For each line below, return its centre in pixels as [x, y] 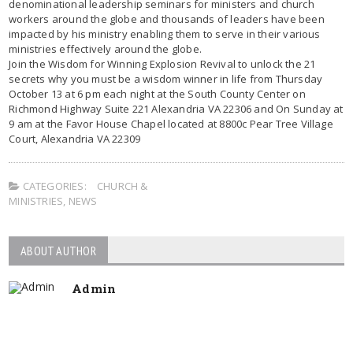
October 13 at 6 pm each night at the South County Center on [157, 93]
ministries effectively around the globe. [106, 48]
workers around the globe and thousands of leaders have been [167, 19]
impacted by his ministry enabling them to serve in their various [165, 33]
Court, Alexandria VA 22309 [75, 138]
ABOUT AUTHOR [58, 250]
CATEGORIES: [53, 186]
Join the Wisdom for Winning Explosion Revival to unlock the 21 [162, 63]
